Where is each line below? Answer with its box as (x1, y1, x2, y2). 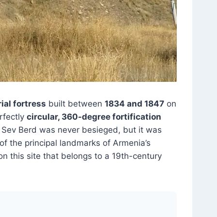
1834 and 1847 (105, 98, 164, 108)
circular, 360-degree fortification (27, 111, 161, 122)
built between (46, 98, 105, 108)
